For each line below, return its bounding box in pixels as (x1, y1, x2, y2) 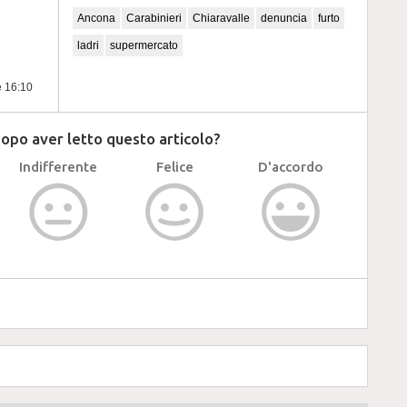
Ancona (77, 12, 115, 25)
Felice (155, 159, 194, 174)
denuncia (261, 12, 307, 25)
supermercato (110, 39, 178, 52)
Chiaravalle (193, 12, 250, 25)
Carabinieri (126, 12, 182, 25)
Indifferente (19, 159, 97, 174)
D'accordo (258, 159, 323, 174)
